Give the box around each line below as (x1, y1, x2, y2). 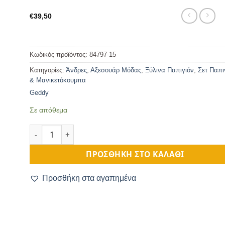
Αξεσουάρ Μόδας (90, 66, 141, 74)
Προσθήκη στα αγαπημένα (42, 174, 136, 183)
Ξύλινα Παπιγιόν (145, 66, 194, 74)
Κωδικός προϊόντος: (30, 51, 89, 59)
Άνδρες (66, 66, 87, 74)
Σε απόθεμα (30, 105, 67, 114)
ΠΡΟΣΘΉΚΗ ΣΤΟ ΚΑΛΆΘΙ (86, 149, 184, 160)
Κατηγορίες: (30, 66, 66, 74)
